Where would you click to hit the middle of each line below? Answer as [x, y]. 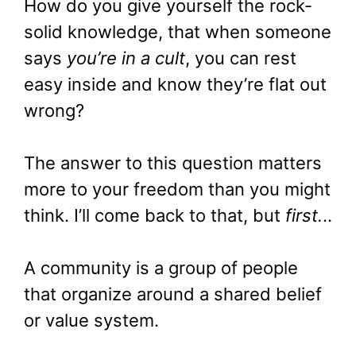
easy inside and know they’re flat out [175, 84]
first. [304, 215]
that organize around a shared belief [173, 294]
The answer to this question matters [173, 163]
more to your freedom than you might [177, 189]
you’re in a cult [126, 58]
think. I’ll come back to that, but [155, 215]
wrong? [54, 110]
